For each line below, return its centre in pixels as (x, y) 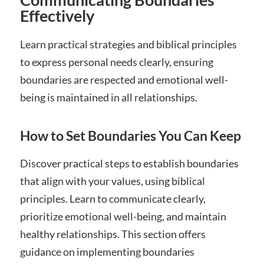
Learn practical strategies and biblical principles (128, 44)
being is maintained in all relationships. (108, 97)
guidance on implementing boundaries (107, 251)
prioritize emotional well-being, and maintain (123, 216)
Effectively (57, 15)
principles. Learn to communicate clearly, (113, 198)
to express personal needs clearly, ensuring (116, 62)
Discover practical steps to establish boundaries (129, 163)
